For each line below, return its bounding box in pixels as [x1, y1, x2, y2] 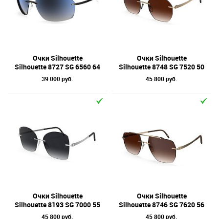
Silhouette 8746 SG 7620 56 [119, 200, 204, 209]
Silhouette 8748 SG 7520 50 [119, 62, 204, 71]
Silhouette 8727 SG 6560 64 [15, 62, 100, 71]
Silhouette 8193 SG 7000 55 [15, 200, 100, 209]
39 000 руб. [42, 75, 73, 83]
